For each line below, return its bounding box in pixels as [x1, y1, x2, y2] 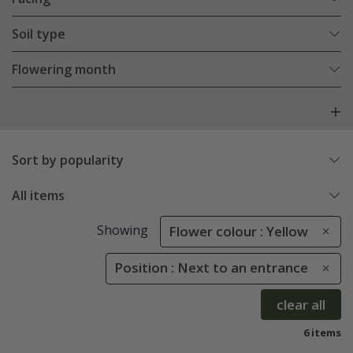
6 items [303, 325, 341, 340]
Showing [96, 221, 148, 240]
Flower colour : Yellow [169, 222, 308, 241]
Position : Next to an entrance [114, 258, 308, 277]
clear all [277, 295, 325, 314]
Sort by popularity [12, 151, 124, 169]
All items [12, 187, 65, 205]
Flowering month [12, 61, 116, 79]
